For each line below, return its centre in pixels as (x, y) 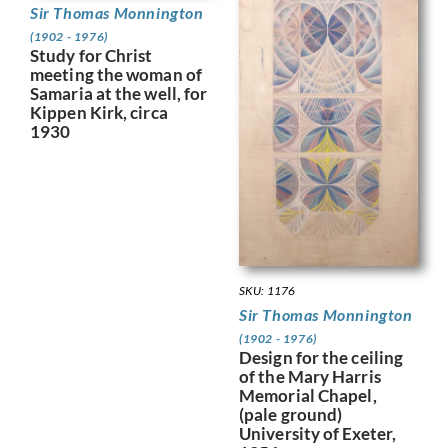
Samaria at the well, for (119, 94)
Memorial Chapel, (308, 396)
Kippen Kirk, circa (99, 113)
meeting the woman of (116, 75)
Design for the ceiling (321, 358)
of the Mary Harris (310, 377)
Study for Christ (91, 56)
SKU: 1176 (267, 291)
